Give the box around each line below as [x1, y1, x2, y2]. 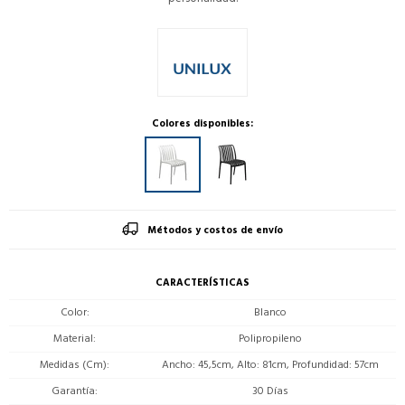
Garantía [52, 382, 95, 400]
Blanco [254, 304, 287, 322]
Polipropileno [239, 330, 302, 348]
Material [53, 330, 93, 348]
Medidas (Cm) [40, 356, 107, 374]
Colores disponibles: [152, 116, 253, 133]
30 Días [252, 382, 288, 400]
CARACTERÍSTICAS [155, 275, 250, 292]
